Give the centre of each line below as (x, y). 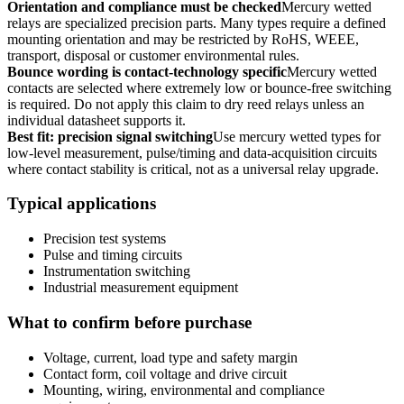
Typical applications (82, 204)
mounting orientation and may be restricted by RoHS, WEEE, (183, 39)
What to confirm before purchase (129, 322)
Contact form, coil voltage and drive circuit (165, 373)
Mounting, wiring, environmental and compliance (184, 390)
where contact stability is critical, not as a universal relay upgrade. (193, 169)
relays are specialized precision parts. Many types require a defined (197, 23)
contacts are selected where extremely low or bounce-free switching (199, 87)
